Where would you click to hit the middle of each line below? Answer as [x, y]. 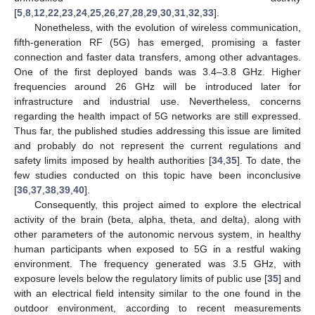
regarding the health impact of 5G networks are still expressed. [157, 116]
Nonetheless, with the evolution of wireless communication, [167, 27]
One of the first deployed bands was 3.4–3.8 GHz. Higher [157, 71]
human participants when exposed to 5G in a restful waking [157, 249]
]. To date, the [269, 160]
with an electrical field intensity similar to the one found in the [157, 293]
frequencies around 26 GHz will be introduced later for [157, 86]
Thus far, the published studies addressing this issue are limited [157, 130]
